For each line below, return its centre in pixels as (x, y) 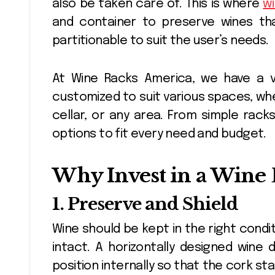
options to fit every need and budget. (159, 134)
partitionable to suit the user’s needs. (162, 41)
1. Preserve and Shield (147, 204)
